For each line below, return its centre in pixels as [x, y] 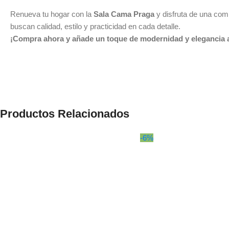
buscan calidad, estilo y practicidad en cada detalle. [95, 26]
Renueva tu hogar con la [52, 14]
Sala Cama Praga [124, 14]
